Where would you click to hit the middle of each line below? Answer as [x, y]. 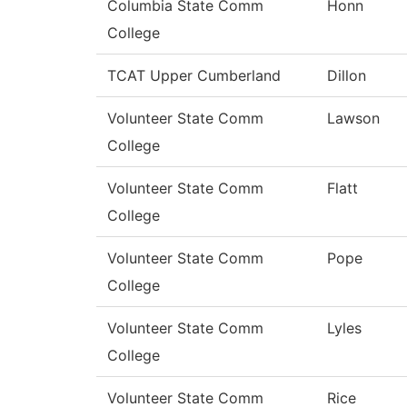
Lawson [353, 119]
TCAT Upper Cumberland [194, 76]
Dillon [347, 76]
